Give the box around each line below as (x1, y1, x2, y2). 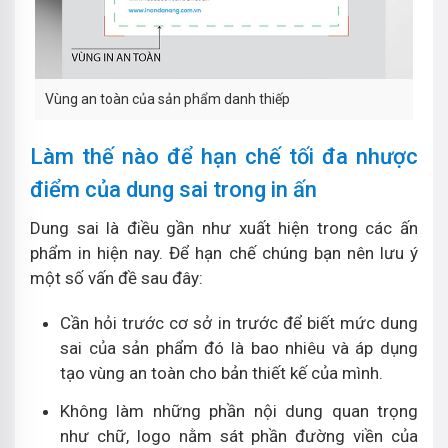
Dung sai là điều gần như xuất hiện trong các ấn (30, 218, 418, 238)
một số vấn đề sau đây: (30, 268, 203, 288)
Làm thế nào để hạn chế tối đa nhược (30, 144, 418, 169)
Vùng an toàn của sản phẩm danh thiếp (45, 91, 290, 107)
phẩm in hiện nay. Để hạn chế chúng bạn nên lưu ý (30, 243, 418, 263)
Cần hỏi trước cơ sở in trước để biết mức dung (60, 313, 418, 333)
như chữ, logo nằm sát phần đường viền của (60, 426, 418, 446)
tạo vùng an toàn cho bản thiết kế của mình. (60, 363, 383, 383)
